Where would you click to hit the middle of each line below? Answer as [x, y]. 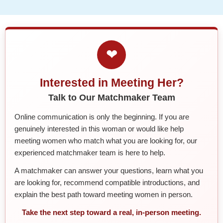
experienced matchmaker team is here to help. [90, 152]
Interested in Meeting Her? [111, 82]
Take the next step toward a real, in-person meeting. [111, 212]
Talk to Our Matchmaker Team [111, 97]
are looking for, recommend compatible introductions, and [107, 182]
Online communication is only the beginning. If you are [102, 116]
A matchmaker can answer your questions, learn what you [109, 170]
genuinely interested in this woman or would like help [99, 128]
